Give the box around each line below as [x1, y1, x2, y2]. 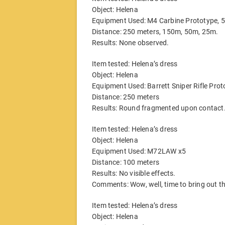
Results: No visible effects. [92, 169, 176, 177]
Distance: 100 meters [92, 158, 159, 166]
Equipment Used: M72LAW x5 [92, 147, 186, 155]
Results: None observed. [92, 38, 169, 47]
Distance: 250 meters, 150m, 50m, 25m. [92, 27, 218, 36]
